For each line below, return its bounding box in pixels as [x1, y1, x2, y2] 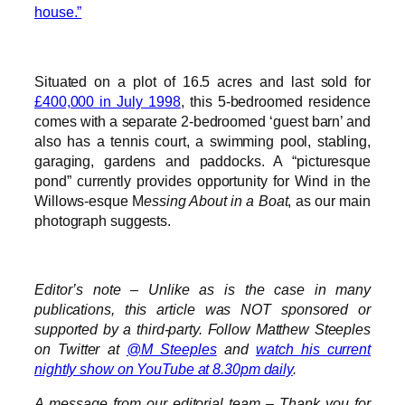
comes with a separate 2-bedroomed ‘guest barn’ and [34, 112, 371, 129]
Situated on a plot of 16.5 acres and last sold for [34, 72, 371, 89]
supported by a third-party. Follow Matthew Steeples [34, 321, 371, 338]
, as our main [287, 192, 371, 209]
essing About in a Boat [144, 192, 288, 209]
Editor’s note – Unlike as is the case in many [34, 281, 371, 298]
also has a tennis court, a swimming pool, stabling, [34, 132, 371, 149]
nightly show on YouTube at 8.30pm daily [34, 361, 294, 378]
